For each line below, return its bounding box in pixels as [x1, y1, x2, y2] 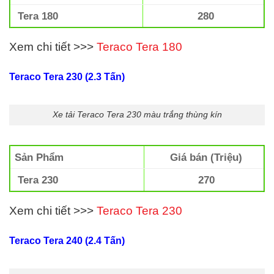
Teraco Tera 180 [97, 40, 182, 53]
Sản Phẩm [15, 151, 64, 164]
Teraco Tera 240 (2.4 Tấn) [9, 235, 125, 246]
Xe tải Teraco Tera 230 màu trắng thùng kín [52, 109, 222, 120]
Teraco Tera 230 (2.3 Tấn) [9, 71, 125, 82]
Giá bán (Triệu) [170, 151, 243, 164]
